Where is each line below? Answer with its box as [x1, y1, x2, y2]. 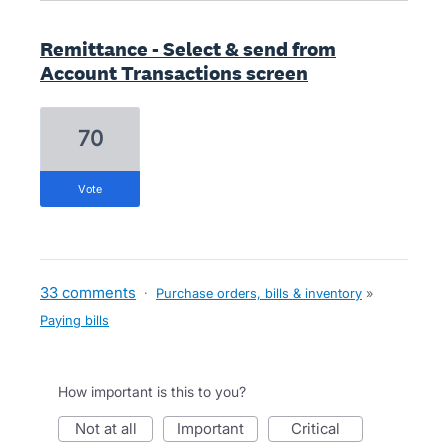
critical [302, 419, 340, 439]
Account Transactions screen [40, 60, 308, 87]
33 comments [40, 283, 136, 303]
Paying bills [40, 312, 109, 329]
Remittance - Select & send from [40, 36, 336, 63]
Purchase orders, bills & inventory [156, 285, 362, 302]
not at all [85, 419, 137, 439]
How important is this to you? [58, 383, 246, 401]
